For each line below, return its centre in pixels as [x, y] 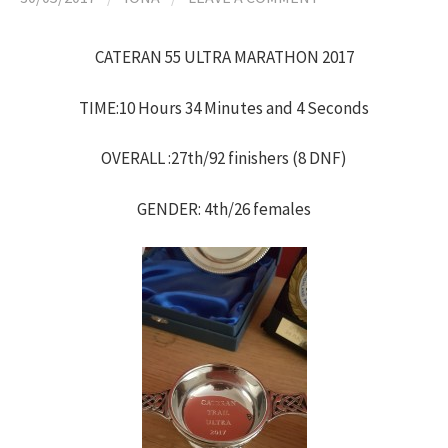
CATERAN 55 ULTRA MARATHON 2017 [224, 57]
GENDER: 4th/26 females [224, 208]
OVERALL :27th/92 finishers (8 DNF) [224, 158]
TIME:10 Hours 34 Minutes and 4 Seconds [224, 107]
